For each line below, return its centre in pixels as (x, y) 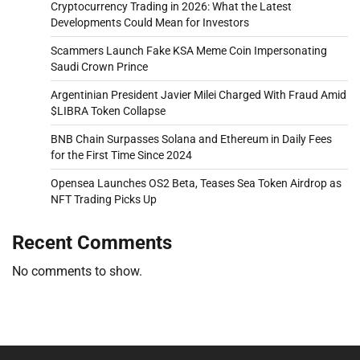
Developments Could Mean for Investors (150, 22)
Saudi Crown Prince (99, 66)
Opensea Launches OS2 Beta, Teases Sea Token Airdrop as (196, 183)
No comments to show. (77, 271)
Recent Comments (92, 242)
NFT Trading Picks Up (104, 199)
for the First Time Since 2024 (121, 155)
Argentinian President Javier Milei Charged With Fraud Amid (198, 94)
